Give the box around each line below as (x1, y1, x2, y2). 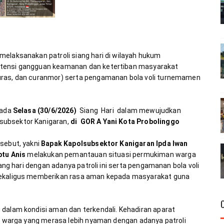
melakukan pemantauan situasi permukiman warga (25, 150, 196, 158)
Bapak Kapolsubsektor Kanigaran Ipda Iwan (41, 139, 188, 147)
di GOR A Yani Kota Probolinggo (70, 117, 179, 125)
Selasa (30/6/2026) (12, 106, 76, 114)
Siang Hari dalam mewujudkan (76, 106, 181, 114)
